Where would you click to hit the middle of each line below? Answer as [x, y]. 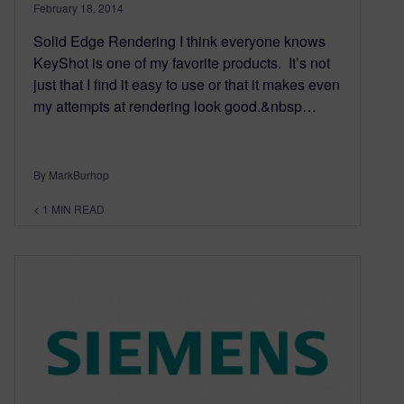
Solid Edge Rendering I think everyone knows [179, 41]
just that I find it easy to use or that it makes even [187, 84]
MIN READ [78, 208]
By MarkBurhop [71, 174]
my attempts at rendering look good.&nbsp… [175, 106]
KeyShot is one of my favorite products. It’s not [182, 62]
